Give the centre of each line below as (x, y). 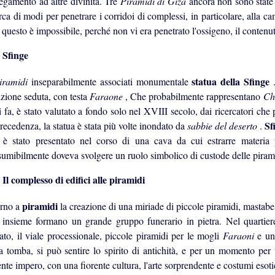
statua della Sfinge (233, 82)
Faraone (108, 96)
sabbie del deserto (223, 126)
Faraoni (240, 235)
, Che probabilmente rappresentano (194, 96)
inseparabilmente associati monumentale (111, 82)
